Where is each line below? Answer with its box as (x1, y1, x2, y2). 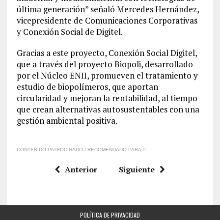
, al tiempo (157, 92, 197, 104)
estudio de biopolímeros (16, 81, 108, 92)
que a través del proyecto (16, 58, 114, 70)
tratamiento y (143, 70, 198, 81)
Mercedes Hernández (116, 3, 197, 15)
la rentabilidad (101, 92, 158, 104)
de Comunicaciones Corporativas (73, 15, 197, 26)
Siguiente (119, 164, 155, 175)
